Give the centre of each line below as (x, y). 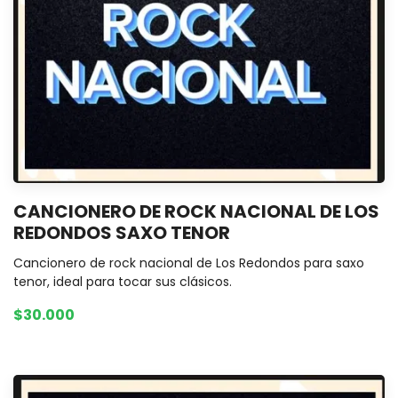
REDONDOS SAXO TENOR (122, 232)
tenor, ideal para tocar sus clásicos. (123, 281)
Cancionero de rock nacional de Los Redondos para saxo (189, 263)
